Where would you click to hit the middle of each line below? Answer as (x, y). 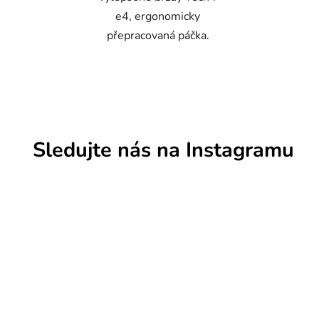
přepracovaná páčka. (158, 36)
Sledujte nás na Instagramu (163, 150)
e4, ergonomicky (158, 17)
